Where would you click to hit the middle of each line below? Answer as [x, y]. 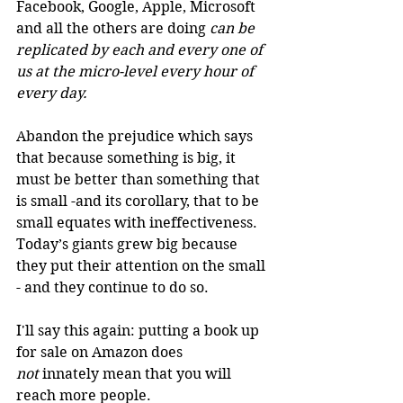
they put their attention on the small [143, 265]
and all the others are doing [113, 28]
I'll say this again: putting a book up [139, 330]
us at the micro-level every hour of [137, 71]
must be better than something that [140, 179]
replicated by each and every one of [141, 49]
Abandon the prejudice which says [136, 136]
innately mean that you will [137, 373]
